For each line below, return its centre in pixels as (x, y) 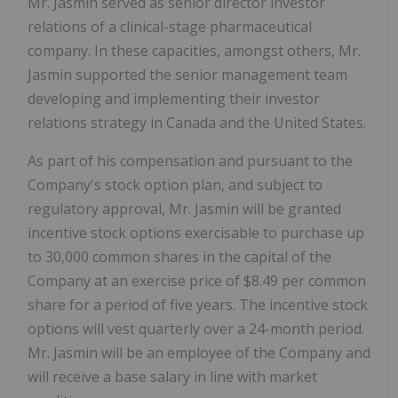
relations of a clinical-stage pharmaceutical (170, 27)
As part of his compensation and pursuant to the (190, 161)
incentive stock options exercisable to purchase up (196, 233)
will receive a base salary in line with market (172, 377)
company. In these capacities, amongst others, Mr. (194, 51)
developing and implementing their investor (174, 99)
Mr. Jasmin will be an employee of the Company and (199, 353)
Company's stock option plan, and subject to (175, 185)
